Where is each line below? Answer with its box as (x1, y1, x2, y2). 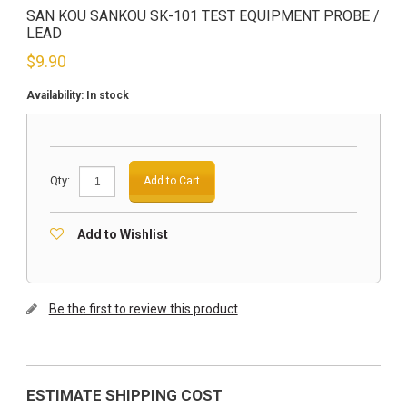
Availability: (25, 89, 86, 102)
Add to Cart (143, 174, 200, 187)
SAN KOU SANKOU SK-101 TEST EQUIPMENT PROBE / (25, 7, 380, 25)
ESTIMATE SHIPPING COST (25, 386, 223, 404)
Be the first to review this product (48, 302, 238, 316)
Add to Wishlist (76, 227, 168, 242)
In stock (85, 89, 129, 102)
